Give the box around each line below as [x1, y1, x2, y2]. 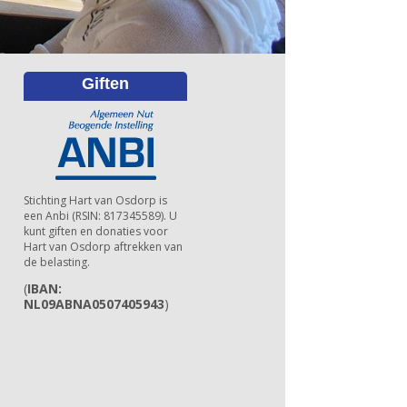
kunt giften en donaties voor [24, 223, 169, 239]
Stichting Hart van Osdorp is [24, 192, 168, 208]
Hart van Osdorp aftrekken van [24, 238, 184, 254]
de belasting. [24, 253, 91, 270]
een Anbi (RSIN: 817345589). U [24, 207, 178, 223]
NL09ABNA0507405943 [24, 294, 165, 313]
